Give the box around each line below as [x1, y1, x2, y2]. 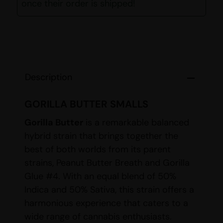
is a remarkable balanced [83, 116, 189, 129]
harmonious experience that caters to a [24, 197, 188, 210]
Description [25, 71, 72, 84]
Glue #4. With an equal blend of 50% [24, 170, 176, 183]
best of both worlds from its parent [24, 143, 171, 156]
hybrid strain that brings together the [24, 130, 178, 142]
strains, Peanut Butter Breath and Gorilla [24, 157, 190, 169]
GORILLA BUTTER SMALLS [24, 98, 148, 111]
